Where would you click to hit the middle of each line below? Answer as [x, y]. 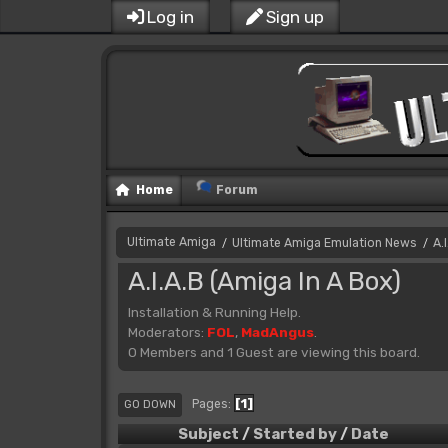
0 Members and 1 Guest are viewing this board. [273, 351]
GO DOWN [149, 404]
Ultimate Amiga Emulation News [324, 243]
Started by [294, 433]
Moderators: [167, 331]
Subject [208, 433]
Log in [170, 17]
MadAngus [277, 331]
